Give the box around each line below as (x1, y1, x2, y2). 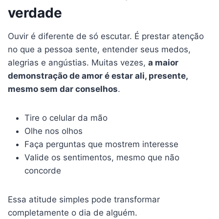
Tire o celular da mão (24, 113, 108, 123)
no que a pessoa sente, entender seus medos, (8, 44, 191, 55)
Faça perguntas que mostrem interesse (24, 139, 178, 150)
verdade (8, 4, 62, 22)
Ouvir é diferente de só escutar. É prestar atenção (8, 31, 204, 42)
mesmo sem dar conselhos (8, 84, 118, 94)
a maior (148, 58, 178, 68)
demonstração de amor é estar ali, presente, (8, 71, 188, 81)
